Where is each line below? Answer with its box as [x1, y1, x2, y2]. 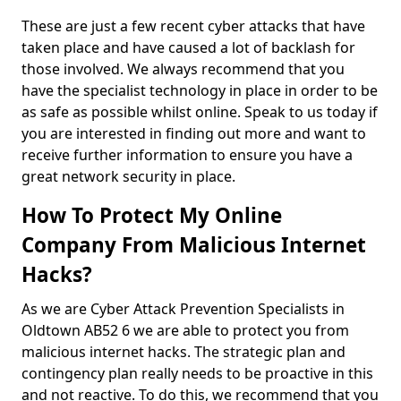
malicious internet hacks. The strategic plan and [21, 342, 346, 362]
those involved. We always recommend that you [21, 59, 345, 79]
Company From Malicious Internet [21, 231, 366, 259]
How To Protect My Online [21, 201, 282, 229]
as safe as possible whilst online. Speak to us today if [21, 102, 378, 122]
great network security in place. [21, 166, 239, 186]
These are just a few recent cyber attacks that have [21, 16, 365, 36]
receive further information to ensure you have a [21, 145, 353, 165]
